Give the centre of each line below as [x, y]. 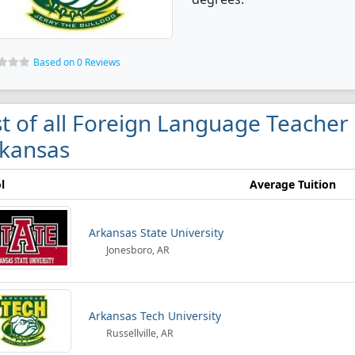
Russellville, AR [139, 333]
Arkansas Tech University [155, 316]
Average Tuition [293, 184]
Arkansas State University [156, 233]
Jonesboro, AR [137, 250]
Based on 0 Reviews [77, 62]
